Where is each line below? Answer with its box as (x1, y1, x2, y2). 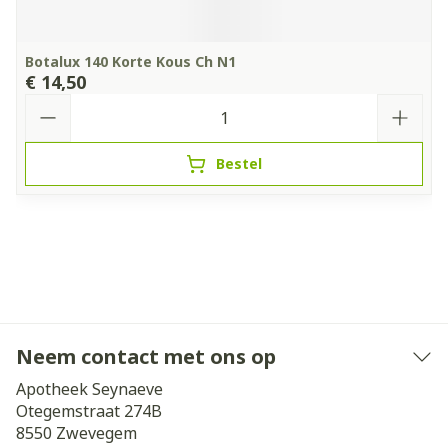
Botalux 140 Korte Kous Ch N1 (25, 52, 236, 71)
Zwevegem (56, 422, 137, 444)
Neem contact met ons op (16, 343, 276, 370)
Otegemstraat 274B (16, 400, 162, 422)
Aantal (24, 92, 78, 114)
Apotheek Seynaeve (16, 378, 163, 400)
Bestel (216, 154, 262, 173)
